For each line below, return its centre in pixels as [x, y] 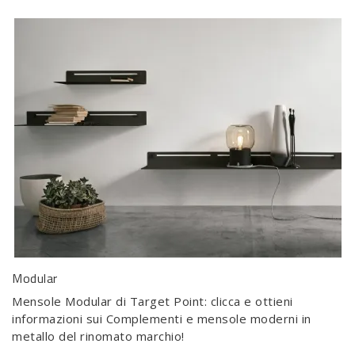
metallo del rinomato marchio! [98, 336]
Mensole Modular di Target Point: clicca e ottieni [153, 301]
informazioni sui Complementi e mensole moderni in [162, 319]
